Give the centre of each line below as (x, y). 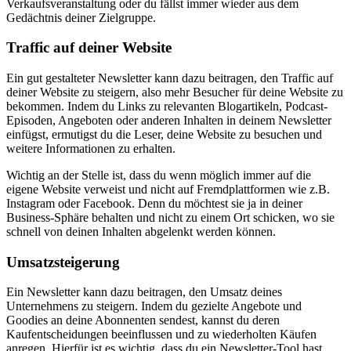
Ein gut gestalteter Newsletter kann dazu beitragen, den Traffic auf (170, 78)
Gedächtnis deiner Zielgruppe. (81, 17)
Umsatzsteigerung (63, 262)
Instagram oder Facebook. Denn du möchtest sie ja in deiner (154, 203)
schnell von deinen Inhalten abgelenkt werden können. (143, 231)
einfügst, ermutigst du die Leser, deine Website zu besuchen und (164, 134)
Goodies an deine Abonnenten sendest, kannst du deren (143, 320)
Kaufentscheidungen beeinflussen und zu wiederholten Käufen (161, 335)
